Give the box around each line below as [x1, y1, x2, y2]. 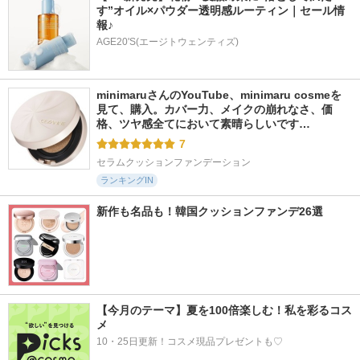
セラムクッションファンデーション [96, 157, 251, 168]
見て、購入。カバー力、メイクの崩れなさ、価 [96, 103, 333, 116]
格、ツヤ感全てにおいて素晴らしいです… [96, 117, 310, 130]
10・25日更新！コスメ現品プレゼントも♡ [96, 336, 283, 347]
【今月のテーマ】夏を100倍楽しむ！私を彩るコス [96, 304, 352, 317]
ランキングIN [100, 175, 153, 185]
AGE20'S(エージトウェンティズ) [96, 36, 239, 47]
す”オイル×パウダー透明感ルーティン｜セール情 [96, 4, 345, 17]
